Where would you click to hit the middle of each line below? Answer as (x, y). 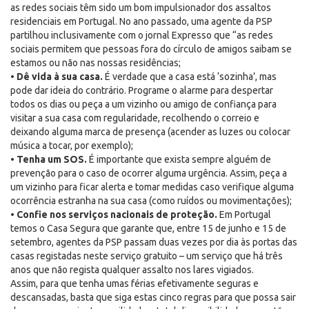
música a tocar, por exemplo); (72, 146)
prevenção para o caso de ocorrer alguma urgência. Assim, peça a (149, 173)
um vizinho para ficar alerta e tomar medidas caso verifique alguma (152, 187)
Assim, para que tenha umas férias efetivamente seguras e (134, 283)
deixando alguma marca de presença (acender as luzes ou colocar (150, 132)
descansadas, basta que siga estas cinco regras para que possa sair (153, 297)
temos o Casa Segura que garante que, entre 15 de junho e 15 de (148, 228)
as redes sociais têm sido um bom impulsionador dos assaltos (141, 8)
